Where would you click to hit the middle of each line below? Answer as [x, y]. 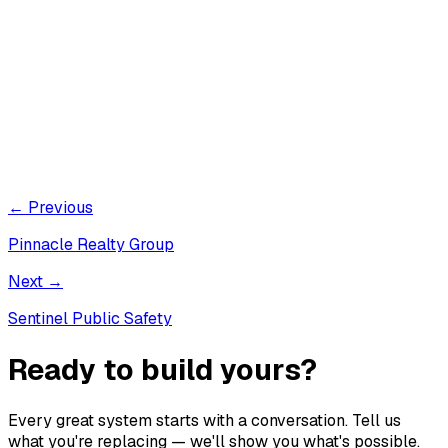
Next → [35, 282]
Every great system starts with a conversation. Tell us [204, 420]
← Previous [50, 208]
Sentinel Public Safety [90, 319]
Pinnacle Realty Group [91, 245]
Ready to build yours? [162, 370]
